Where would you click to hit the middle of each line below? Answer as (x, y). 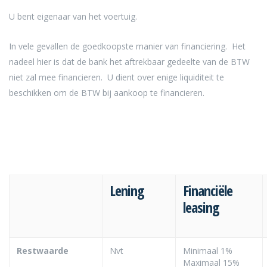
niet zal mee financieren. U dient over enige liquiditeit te (117, 77)
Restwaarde (43, 250)
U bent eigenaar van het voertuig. (73, 16)
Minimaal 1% (208, 250)
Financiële (208, 190)
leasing (201, 207)
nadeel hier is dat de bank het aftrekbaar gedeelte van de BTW (129, 61)
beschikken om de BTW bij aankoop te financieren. (107, 92)
